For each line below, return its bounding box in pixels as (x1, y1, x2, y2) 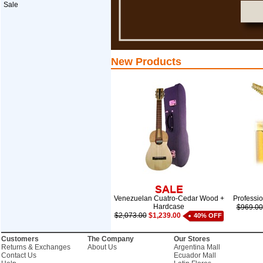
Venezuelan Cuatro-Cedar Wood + (113, 194, 224, 203)
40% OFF (193, 212, 222, 219)
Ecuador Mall (173, 251, 216, 259)
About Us (87, 243, 117, 251)
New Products (110, 56, 181, 68)
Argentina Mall (173, 243, 220, 251)
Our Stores (173, 235, 210, 243)
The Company (87, 235, 134, 243)
